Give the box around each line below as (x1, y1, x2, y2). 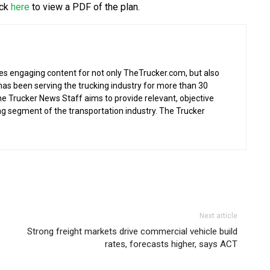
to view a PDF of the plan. (30, 1, 140, 13)
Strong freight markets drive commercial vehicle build (27, 226, 238, 237)
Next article (199, 212, 238, 221)
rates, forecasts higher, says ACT (105, 239, 238, 250)
